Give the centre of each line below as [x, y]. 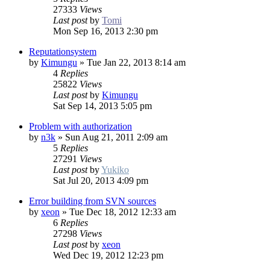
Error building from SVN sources [93, 201]
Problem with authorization [80, 127]
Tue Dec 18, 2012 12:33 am [123, 212]
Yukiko [115, 170]
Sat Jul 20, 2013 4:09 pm [101, 181]
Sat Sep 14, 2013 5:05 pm [102, 106]
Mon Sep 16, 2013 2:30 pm [105, 31]
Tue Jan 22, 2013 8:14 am [136, 63]
